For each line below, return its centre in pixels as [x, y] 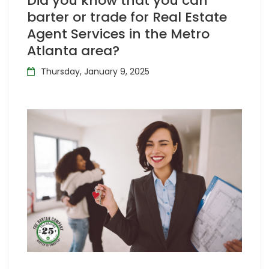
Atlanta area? [73, 51]
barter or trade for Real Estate [127, 17]
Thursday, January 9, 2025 [95, 71]
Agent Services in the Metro [118, 34]
